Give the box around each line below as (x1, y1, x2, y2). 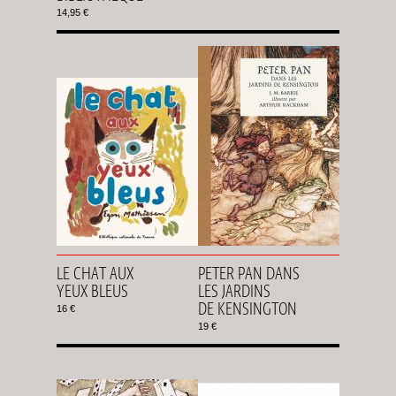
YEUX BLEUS (57, 278, 128, 303)
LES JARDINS (198, 278, 270, 303)
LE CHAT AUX (57, 261, 133, 286)
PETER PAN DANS (198, 261, 300, 286)
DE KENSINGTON (198, 296, 297, 321)
